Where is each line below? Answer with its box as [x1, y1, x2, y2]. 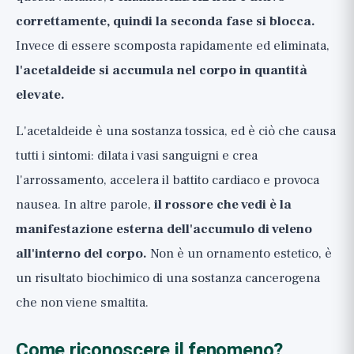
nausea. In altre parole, [16, 196, 154, 213]
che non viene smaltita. [16, 294, 149, 311]
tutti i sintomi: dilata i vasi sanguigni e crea [16, 147, 258, 164]
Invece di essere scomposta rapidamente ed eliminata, [16, 37, 330, 55]
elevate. [16, 86, 65, 104]
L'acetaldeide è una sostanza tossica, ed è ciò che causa [16, 122, 336, 140]
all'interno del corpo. [16, 245, 147, 262]
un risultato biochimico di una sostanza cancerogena [16, 269, 320, 287]
